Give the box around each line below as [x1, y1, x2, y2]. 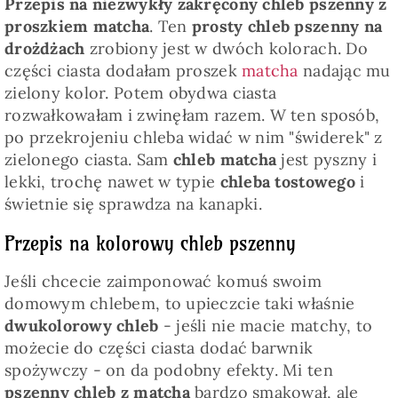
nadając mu [298, 60, 391, 82]
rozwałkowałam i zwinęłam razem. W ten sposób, [4, 105, 380, 126]
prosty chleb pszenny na [191, 16, 383, 37]
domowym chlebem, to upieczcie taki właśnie [4, 293, 355, 314]
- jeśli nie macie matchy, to [158, 315, 373, 337]
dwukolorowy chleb [4, 315, 159, 337]
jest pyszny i [276, 149, 377, 171]
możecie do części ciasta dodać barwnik [4, 338, 314, 359]
